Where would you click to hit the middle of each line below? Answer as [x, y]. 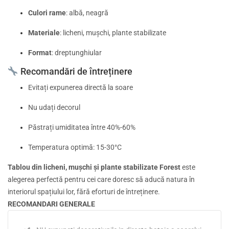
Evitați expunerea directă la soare [81, 88]
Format [40, 52]
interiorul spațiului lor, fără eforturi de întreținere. [84, 192]
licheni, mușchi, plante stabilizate [114, 32]
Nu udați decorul [54, 108]
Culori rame [47, 13]
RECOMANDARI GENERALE [51, 204]
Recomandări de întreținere [75, 72]
